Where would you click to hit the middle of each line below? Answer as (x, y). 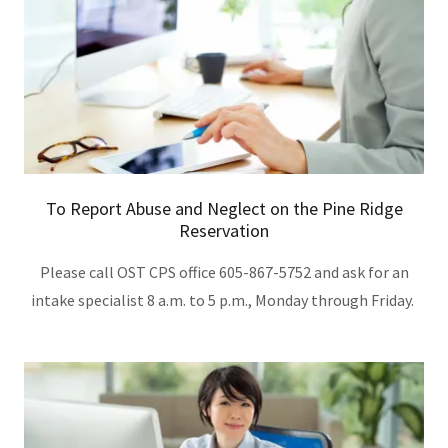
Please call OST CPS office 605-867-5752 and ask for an (224, 272)
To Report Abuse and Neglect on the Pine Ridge (224, 208)
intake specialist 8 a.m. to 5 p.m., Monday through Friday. (224, 300)
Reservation (224, 230)
